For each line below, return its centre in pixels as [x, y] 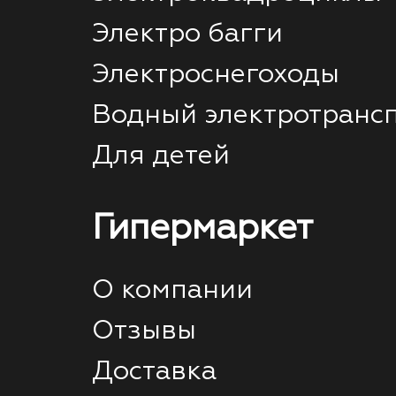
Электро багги [187, 34]
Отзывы [144, 331]
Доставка [154, 372]
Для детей [161, 156]
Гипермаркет [202, 228]
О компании [172, 290]
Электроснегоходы [216, 75]
